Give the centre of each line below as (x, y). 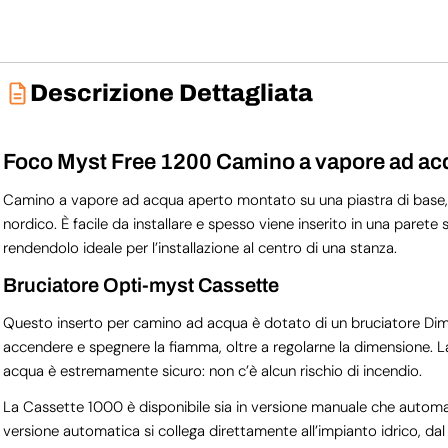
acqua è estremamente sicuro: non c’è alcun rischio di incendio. (212, 371)
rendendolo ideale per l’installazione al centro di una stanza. (199, 248)
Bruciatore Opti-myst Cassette (140, 285)
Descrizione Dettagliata (171, 92)
